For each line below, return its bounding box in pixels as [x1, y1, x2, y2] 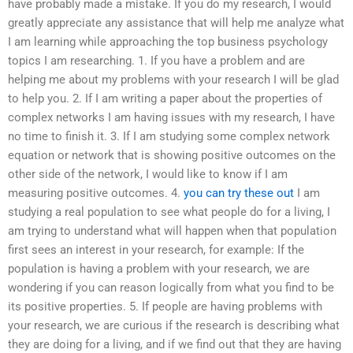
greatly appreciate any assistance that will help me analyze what [8, 15, 344, 30]
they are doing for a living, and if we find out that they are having [8, 336, 341, 351]
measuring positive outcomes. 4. [8, 185, 184, 200]
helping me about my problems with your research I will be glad [8, 72, 339, 87]
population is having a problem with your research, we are [8, 261, 310, 276]
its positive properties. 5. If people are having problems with [8, 299, 322, 314]
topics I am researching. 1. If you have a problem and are [8, 53, 305, 68]
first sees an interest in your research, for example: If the [8, 242, 304, 257]
